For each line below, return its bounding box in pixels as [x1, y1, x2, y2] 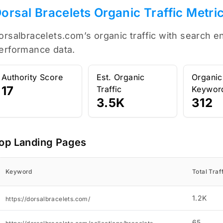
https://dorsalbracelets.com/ [5, 195, 91, 203]
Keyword [5, 168, 32, 175]
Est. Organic [96, 72, 145, 82]
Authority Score [1, 72, 63, 82]
